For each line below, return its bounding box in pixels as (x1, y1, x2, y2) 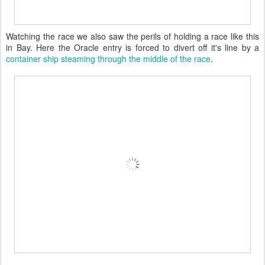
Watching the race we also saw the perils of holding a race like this (6, 30, 259, 42)
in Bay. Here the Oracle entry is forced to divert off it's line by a (6, 41, 259, 53)
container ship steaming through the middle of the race (6, 53, 211, 64)
